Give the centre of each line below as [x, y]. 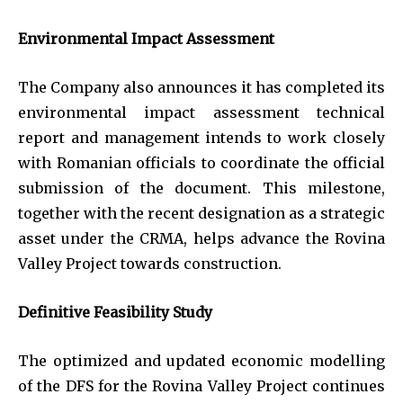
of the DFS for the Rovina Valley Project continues [201, 385]
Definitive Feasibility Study [115, 312]
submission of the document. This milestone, [201, 188]
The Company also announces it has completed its [201, 87]
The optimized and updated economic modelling [201, 360]
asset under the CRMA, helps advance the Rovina [201, 238]
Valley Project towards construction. [150, 263]
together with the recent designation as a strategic [201, 213]
